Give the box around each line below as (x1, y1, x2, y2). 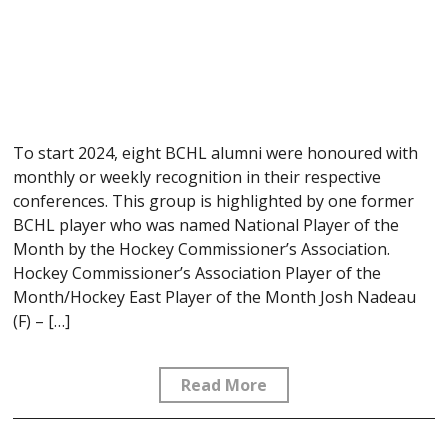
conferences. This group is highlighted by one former (13, 190, 415, 213)
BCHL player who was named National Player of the (13, 214, 400, 237)
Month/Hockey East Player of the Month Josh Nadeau (13, 286, 417, 309)
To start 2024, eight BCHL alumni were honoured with (13, 142, 419, 165)
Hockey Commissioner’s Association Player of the (13, 262, 382, 285)
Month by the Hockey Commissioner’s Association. (13, 238, 391, 261)
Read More (181, 374, 267, 397)
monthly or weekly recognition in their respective (13, 166, 382, 189)
